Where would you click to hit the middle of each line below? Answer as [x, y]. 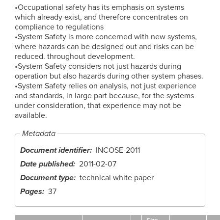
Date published [47, 164]
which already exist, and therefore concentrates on [101, 17]
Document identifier [55, 150]
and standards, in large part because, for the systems [104, 96]
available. [31, 115]
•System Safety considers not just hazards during [98, 66]
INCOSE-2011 [118, 150]
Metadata [39, 134]
